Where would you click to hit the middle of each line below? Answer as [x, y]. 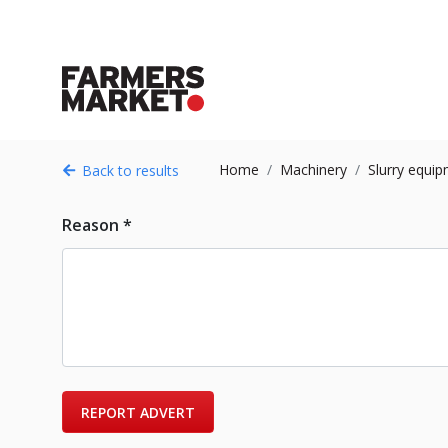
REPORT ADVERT [138, 412]
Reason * [97, 224]
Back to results [130, 170]
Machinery [313, 169]
